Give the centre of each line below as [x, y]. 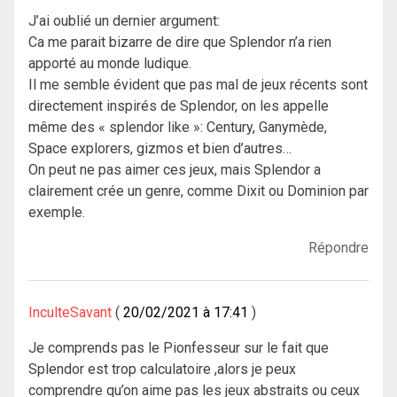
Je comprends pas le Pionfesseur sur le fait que [179, 348]
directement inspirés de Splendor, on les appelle [179, 106]
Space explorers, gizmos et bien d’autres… [160, 149]
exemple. [57, 213]
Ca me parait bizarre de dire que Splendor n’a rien [180, 43]
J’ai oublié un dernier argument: [124, 21]
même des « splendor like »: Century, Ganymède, [178, 128]
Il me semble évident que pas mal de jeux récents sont [198, 85]
